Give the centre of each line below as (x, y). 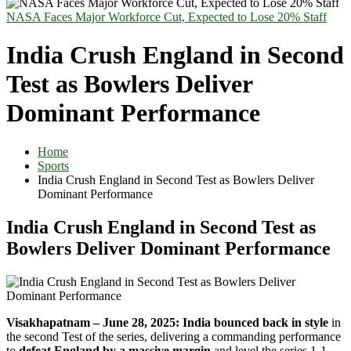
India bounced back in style (255, 322)
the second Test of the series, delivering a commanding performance (174, 336)
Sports (53, 165)
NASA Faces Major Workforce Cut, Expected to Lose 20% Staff (166, 17)
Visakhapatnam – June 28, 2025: (93, 322)
